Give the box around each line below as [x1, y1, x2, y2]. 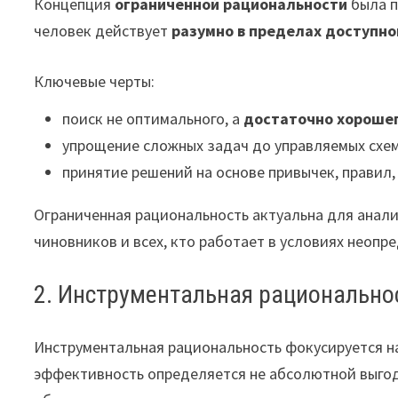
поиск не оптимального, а [62, 108, 244, 129]
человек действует [34, 20, 172, 41]
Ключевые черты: [34, 71, 155, 92]
